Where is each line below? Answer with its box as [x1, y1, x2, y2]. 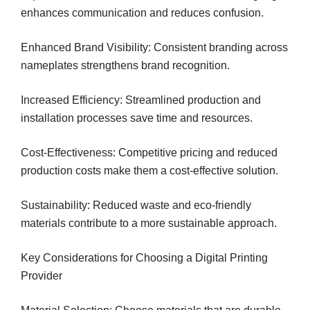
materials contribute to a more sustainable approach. [21, 217, 277, 229]
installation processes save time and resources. [21, 111, 253, 124]
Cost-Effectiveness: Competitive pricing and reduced [21, 146, 277, 158]
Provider [21, 269, 62, 282]
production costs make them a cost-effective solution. [21, 164, 278, 176]
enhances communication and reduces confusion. [21, 6, 264, 19]
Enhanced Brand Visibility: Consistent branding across [21, 41, 288, 53]
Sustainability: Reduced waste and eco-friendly [21, 199, 251, 211]
